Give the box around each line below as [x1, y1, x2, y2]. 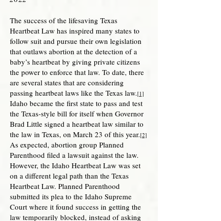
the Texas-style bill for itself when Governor [10, 109, 144, 118]
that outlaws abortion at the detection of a [10, 46, 137, 56]
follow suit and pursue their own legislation [10, 36, 142, 46]
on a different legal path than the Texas [10, 171, 129, 181]
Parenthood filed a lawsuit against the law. [10, 150, 139, 160]
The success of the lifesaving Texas [10, 15, 117, 25]
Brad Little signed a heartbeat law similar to [10, 119, 144, 129]
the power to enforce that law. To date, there [10, 67, 144, 77]
